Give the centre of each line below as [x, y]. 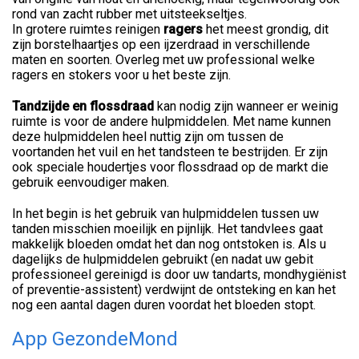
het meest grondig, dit [266, 29]
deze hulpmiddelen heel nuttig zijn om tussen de [148, 136]
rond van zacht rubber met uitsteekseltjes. [131, 14]
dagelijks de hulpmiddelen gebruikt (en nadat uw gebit [163, 259]
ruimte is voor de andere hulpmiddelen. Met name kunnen [171, 121]
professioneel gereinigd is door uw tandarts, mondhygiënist [179, 274]
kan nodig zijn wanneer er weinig [246, 106]
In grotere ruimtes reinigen [88, 29]
